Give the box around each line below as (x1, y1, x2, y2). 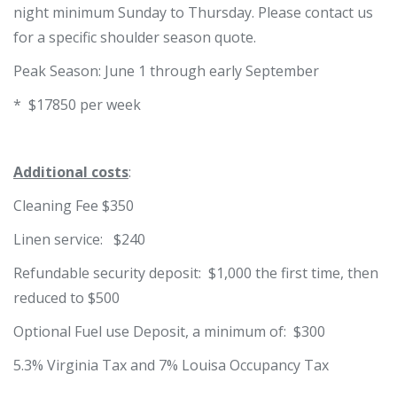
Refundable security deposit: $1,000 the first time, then (13, 262, 378, 283)
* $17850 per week (13, 94, 141, 114)
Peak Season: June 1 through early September (13, 60, 319, 81)
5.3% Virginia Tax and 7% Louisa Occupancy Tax (13, 354, 329, 375)
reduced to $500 (13, 287, 120, 307)
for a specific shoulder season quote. (13, 27, 260, 47)
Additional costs (13, 161, 128, 182)
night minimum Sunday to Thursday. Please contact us (13, 2, 373, 22)
